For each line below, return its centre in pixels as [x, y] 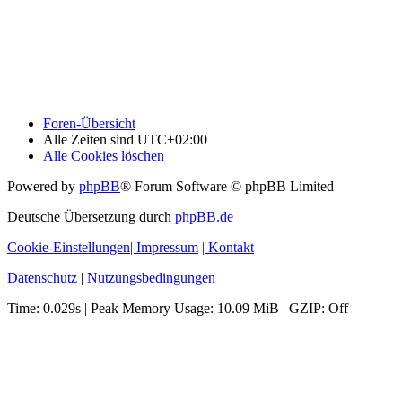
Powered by [43, 187]
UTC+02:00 [172, 140]
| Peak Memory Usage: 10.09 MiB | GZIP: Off [214, 309]
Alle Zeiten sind [90, 140]
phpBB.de [204, 217]
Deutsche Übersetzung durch [91, 217]
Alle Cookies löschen [104, 156]
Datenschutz [42, 278]
